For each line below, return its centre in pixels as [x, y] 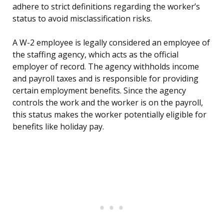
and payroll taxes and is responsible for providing [105, 79]
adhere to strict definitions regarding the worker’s [106, 7]
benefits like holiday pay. [58, 127]
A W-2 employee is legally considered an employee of [111, 43]
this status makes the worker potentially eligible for [109, 115]
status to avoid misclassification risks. [82, 19]
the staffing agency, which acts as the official [95, 55]
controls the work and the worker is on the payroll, [108, 103]
